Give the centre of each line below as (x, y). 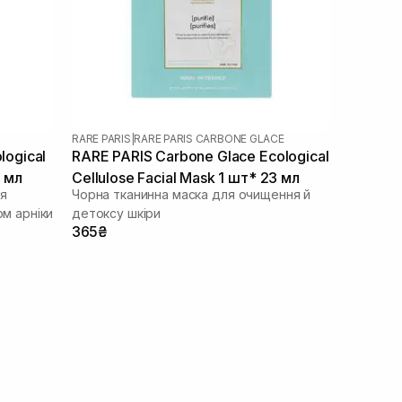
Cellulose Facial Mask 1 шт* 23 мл (186, 177)
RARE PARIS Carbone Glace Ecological (201, 156)
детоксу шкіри (117, 213)
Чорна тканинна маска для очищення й (192, 194)
